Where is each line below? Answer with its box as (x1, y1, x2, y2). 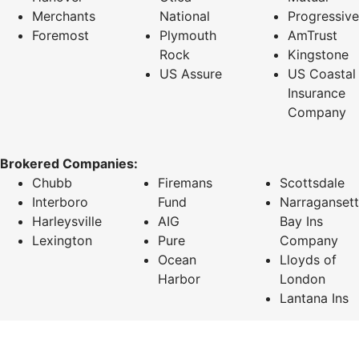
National (159, 7, 211, 24)
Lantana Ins (280, 289, 349, 306)
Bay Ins (280, 212, 323, 229)
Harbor (158, 270, 200, 287)
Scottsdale (280, 174, 345, 191)
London (280, 270, 325, 287)
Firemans (158, 174, 212, 191)
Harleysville (32, 212, 102, 229)
